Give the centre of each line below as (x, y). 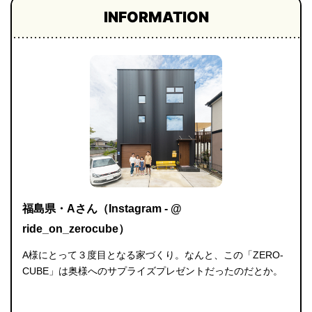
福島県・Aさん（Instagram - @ (102, 208)
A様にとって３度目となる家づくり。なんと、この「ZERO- (153, 255)
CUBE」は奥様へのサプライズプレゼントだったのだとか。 (153, 271)
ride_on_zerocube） (76, 228)
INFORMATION (156, 17)
